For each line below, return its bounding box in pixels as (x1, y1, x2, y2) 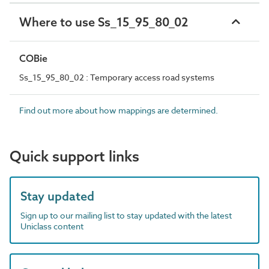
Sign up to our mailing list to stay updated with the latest (20, 209, 232, 221)
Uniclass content (20, 220, 83, 232)
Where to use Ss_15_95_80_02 (19, 14, 188, 29)
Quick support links (10, 147, 139, 165)
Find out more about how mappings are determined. (19, 104, 218, 116)
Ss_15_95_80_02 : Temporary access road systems (19, 71, 214, 83)
